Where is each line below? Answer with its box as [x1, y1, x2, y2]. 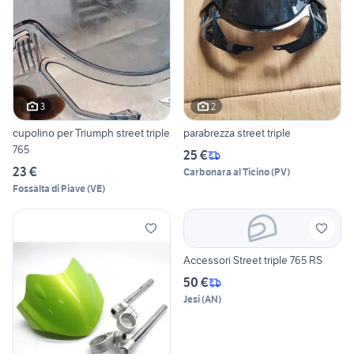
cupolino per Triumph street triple [13, 126, 75, 141]
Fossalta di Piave [13, 183, 85, 195]
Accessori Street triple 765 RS [183, 253, 322, 268]
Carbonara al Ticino [183, 166, 269, 179]
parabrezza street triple [183, 126, 291, 141]
